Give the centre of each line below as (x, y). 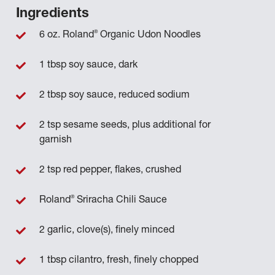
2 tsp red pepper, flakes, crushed (110, 170)
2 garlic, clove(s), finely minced (107, 230)
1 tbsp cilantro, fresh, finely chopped (118, 261)
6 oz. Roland (66, 35)
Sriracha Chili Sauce (120, 200)
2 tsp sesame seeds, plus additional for (125, 126)
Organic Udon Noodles (149, 35)
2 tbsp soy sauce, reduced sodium (114, 95)
